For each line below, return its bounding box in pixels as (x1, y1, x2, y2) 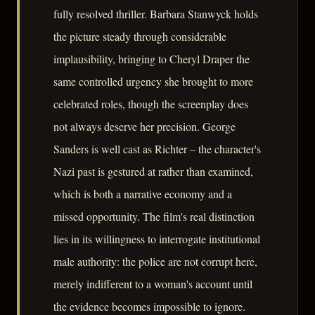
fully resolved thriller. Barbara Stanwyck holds (53, 6, 258, 22)
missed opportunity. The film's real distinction (53, 209, 255, 224)
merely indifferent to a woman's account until (53, 276, 252, 292)
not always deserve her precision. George (53, 119, 236, 134)
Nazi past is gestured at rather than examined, (53, 164, 253, 179)
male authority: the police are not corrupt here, (53, 254, 257, 269)
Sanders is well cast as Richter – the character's (53, 141, 261, 157)
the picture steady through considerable (53, 29, 226, 44)
